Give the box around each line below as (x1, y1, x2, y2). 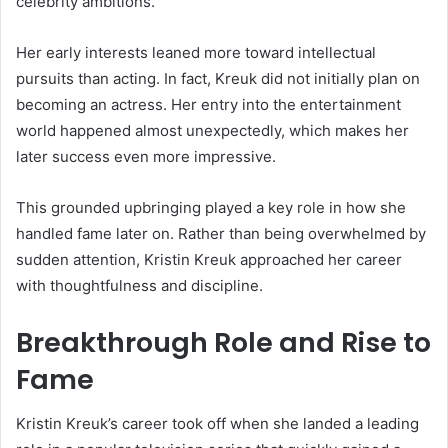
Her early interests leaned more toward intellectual (16, 42, 376, 62)
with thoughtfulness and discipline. (16, 275, 263, 295)
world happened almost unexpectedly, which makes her (16, 120, 409, 140)
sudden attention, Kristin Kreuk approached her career (16, 249, 402, 269)
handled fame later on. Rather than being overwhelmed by (16, 223, 426, 243)
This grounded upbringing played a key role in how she (16, 197, 406, 217)
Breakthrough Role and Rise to (16, 323, 431, 361)
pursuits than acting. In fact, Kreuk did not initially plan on (16, 68, 420, 88)
